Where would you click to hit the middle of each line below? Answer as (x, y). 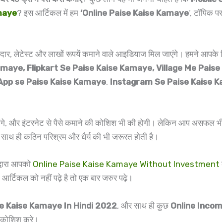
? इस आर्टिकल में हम (49, 13)
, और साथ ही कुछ (144, 205)
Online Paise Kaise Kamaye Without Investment (126, 164)
